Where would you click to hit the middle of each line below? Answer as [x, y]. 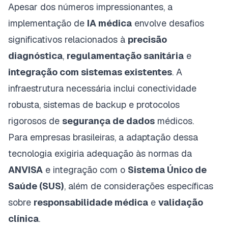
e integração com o [85, 169]
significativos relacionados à [68, 39]
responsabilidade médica [91, 202]
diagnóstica [35, 55]
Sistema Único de [167, 169]
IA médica [109, 23]
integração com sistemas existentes [90, 72]
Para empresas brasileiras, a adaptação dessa [103, 137]
